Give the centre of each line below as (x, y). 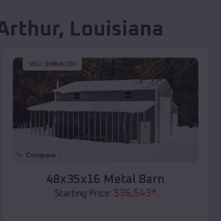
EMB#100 (61, 64)
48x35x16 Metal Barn (106, 179)
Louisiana (116, 30)
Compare (41, 155)
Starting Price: (83, 194)
